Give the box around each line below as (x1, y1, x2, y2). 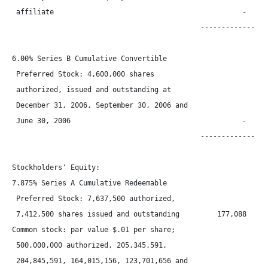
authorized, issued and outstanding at (12, 86, 171, 94)
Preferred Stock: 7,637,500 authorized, (12, 194, 175, 203)
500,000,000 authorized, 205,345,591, (12, 241, 167, 249)
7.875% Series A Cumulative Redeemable (12, 179, 167, 187)
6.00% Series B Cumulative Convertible (12, 54, 167, 63)
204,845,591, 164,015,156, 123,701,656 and (12, 257, 188, 265)
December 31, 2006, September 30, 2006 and (12, 101, 188, 109)
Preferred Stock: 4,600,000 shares (12, 70, 154, 78)
